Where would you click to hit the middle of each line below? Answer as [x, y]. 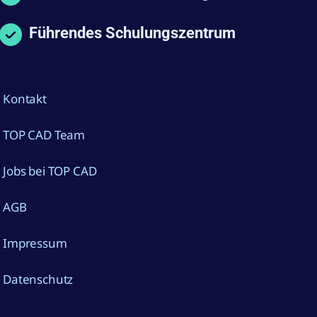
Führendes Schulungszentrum [132, 33]
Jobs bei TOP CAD [50, 171]
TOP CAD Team [44, 135]
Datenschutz [38, 279]
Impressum [35, 243]
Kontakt [25, 99]
